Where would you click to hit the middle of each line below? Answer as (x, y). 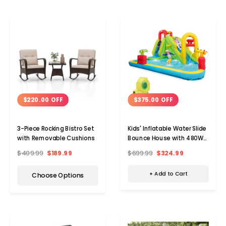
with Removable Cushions (56, 138)
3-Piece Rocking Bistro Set (56, 129)
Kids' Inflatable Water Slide (167, 128)
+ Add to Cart (168, 174)
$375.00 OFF (153, 100)
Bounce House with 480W (166, 138)
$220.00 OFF (43, 100)
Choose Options (58, 175)
